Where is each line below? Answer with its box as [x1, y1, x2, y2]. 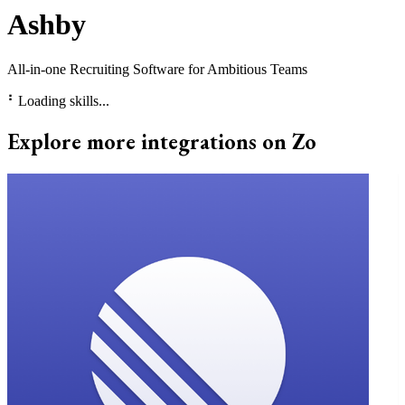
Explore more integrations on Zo [7, 127, 316, 155]
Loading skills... [18, 92, 109, 108]
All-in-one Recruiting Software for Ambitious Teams [7, 61, 307, 77]
